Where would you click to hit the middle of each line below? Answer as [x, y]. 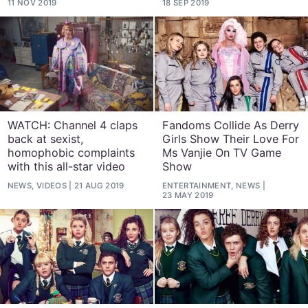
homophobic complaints [71, 152]
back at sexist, [45, 139]
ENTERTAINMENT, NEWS [211, 185]
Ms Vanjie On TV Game [221, 152]
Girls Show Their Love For [230, 139]
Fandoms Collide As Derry [230, 125]
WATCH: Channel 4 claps [72, 125]
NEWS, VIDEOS [37, 185]
